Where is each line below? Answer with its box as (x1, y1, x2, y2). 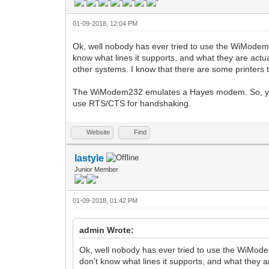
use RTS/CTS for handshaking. (73, 98, 192, 108)
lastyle (74, 153, 104, 163)
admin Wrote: (79, 225, 134, 235)
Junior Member (74, 165, 119, 173)
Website (86, 128, 110, 136)
